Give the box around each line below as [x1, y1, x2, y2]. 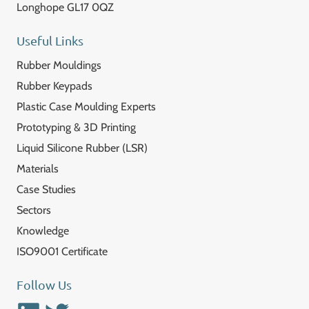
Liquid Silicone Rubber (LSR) [17, 141, 148, 154]
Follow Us [17, 277, 72, 292]
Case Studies [17, 183, 76, 196]
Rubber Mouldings [17, 59, 101, 72]
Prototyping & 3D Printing [17, 121, 136, 134]
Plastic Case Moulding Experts [17, 100, 156, 113]
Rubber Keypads [17, 79, 92, 92]
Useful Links [17, 33, 83, 48]
